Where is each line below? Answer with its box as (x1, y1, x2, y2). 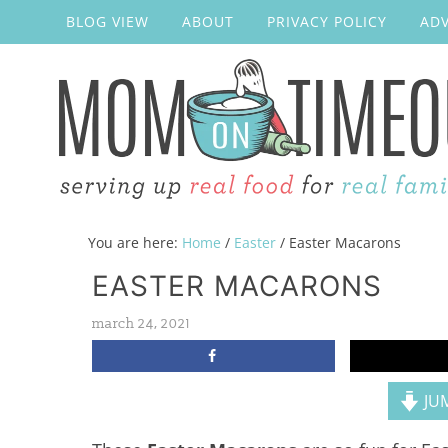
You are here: (88, 233, 182, 252)
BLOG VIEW (66, 12, 149, 31)
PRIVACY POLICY (267, 12, 387, 31)
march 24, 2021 (92, 315, 190, 332)
